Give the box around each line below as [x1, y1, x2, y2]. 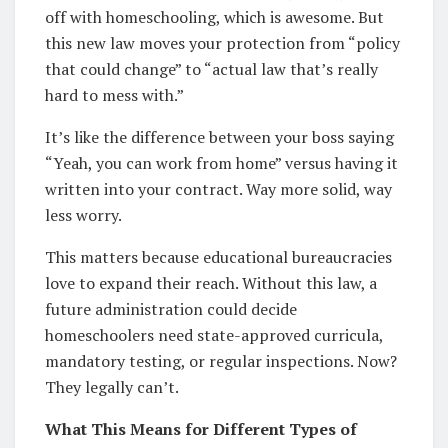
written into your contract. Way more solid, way [45, 177, 392, 200]
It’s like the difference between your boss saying [45, 125, 394, 148]
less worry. [45, 203, 122, 226]
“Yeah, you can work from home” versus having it [45, 151, 398, 174]
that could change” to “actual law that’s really [45, 57, 378, 80]
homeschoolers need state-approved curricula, [45, 323, 383, 346]
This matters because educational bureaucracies [45, 245, 392, 268]
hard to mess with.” [45, 83, 184, 106]
